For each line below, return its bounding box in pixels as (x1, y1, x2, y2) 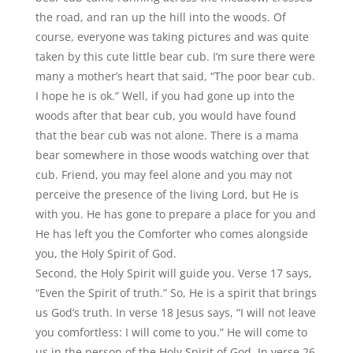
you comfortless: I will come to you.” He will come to (35, 325, 307, 340)
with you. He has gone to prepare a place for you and (35, 206, 316, 221)
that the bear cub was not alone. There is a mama (35, 128, 299, 143)
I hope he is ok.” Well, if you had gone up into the (35, 88, 295, 103)
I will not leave (240, 305, 316, 320)
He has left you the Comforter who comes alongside (35, 226, 308, 241)
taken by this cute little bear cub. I (35, 49, 216, 64)
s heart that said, (117, 69, 210, 84)
